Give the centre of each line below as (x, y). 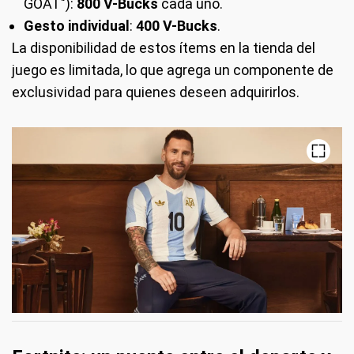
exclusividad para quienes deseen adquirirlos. (156, 92)
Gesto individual (77, 26)
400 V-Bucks (177, 26)
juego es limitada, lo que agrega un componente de (173, 70)
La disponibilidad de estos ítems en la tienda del (164, 48)
